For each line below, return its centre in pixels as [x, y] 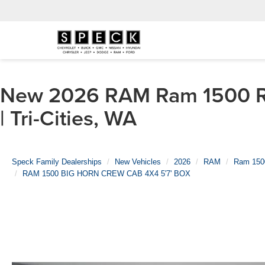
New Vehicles [138, 162]
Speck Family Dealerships [57, 162]
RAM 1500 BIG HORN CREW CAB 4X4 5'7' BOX [106, 174]
